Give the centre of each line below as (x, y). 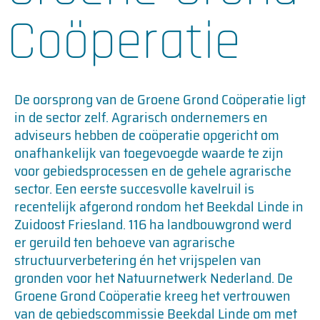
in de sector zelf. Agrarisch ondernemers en (141, 117)
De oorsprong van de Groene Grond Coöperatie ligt (160, 99)
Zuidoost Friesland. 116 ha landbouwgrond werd (153, 224)
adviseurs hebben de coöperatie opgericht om (147, 135)
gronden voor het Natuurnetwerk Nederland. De (154, 278)
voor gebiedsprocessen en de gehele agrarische (153, 171)
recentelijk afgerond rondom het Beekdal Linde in (159, 206)
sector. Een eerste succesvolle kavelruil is (134, 189)
